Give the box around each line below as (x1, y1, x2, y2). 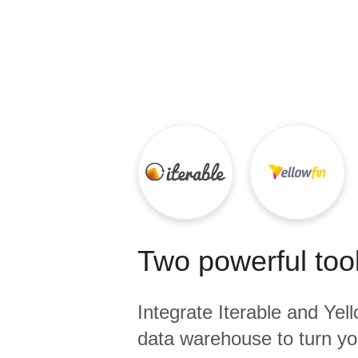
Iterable (218, 301, 281, 323)
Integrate (137, 301, 218, 323)
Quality (163, 7, 203, 23)
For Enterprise (163, 54, 242, 70)
